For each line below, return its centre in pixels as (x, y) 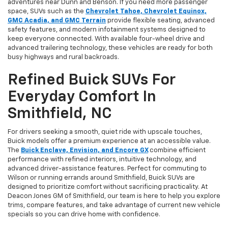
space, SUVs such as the (47, 12)
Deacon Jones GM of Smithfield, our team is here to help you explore (114, 196)
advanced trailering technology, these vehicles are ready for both (110, 48)
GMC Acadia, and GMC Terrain (57, 21)
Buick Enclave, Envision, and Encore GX (84, 151)
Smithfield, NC (60, 114)
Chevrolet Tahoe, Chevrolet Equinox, (146, 12)
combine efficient (178, 151)
